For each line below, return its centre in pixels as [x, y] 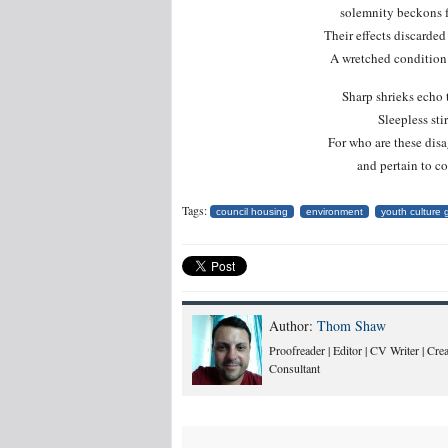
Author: [293, 326]
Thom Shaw [351, 326]
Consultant [294, 368]
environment [334, 212]
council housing [252, 212]
